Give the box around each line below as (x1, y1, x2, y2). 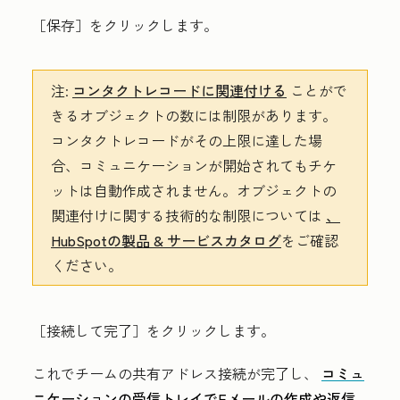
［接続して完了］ (32, 319, 146, 341)
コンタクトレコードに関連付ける (72, 79, 287, 101)
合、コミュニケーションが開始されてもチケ (51, 154, 337, 176)
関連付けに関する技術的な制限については (51, 204, 326, 226)
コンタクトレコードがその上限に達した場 (51, 129, 322, 151)
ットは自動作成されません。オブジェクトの (51, 179, 337, 201)
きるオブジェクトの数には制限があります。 (51, 104, 337, 126)
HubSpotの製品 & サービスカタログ (51, 229, 281, 251)
